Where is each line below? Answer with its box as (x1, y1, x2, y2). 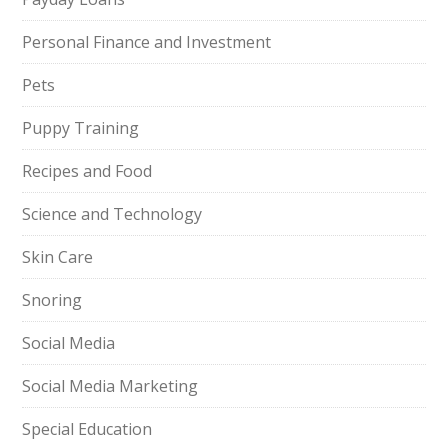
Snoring (22, 289, 83, 311)
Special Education (22, 418, 153, 440)
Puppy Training (22, 117, 140, 139)
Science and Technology (22, 203, 203, 225)
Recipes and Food (22, 160, 153, 182)
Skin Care (22, 246, 94, 268)
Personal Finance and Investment (22, 31, 272, 53)
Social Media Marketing (22, 375, 199, 397)
